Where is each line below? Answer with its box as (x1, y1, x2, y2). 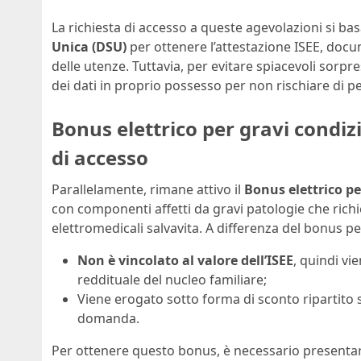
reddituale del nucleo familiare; (77, 271, 267, 289)
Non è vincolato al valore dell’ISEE (77, 251, 293, 270)
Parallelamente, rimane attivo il (52, 180, 244, 199)
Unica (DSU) (52, 37, 127, 56)
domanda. (77, 309, 139, 328)
